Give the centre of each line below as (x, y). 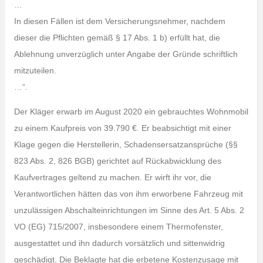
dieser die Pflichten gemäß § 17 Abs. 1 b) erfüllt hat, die (117, 38)
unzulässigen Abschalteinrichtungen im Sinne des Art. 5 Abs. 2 (129, 210)
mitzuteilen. (35, 70)
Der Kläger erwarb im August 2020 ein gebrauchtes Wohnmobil (131, 112)
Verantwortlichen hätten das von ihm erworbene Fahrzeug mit (128, 194)
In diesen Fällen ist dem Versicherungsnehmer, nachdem (119, 21)
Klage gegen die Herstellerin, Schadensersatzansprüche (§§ (126, 144)
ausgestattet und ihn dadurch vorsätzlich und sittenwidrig (119, 243)
